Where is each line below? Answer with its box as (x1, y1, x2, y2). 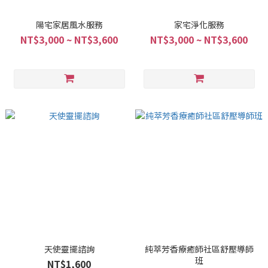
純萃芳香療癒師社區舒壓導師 (144, 243, 254, 255)
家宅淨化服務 (173, 19, 224, 31)
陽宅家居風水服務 (35, 19, 103, 31)
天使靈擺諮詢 (44, 243, 95, 255)
